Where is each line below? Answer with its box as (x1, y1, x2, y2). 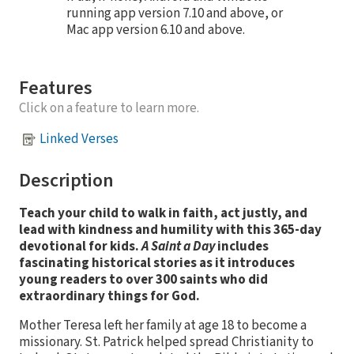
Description (19, 166, 114, 194)
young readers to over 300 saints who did (19, 269, 268, 289)
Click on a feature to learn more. (19, 98, 199, 118)
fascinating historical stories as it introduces (19, 253, 295, 273)
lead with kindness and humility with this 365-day (19, 220, 322, 239)
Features (19, 73, 92, 102)
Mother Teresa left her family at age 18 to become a (19, 315, 307, 335)
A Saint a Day (141, 236, 215, 256)
